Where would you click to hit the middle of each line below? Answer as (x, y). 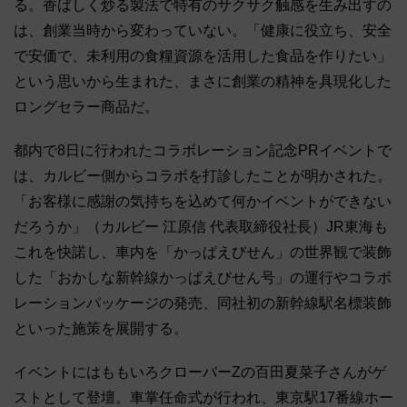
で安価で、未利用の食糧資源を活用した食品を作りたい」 (203, 56)
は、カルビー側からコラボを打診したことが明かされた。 (203, 176)
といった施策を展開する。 (101, 329)
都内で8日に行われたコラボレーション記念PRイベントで (203, 151)
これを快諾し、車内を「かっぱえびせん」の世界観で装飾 (203, 253)
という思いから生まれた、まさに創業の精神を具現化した (203, 82)
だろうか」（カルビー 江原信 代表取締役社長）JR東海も (201, 227)
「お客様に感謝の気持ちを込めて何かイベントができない (203, 202)
